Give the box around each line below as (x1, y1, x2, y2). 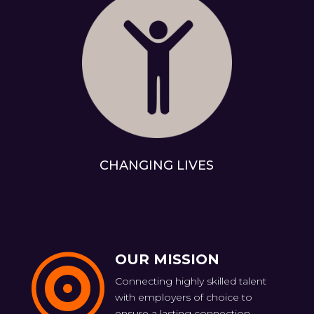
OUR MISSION (114, 251, 219, 268)
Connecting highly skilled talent (114, 275, 266, 288)
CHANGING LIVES (100, 158, 214, 174)
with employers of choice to (114, 291, 252, 304)
